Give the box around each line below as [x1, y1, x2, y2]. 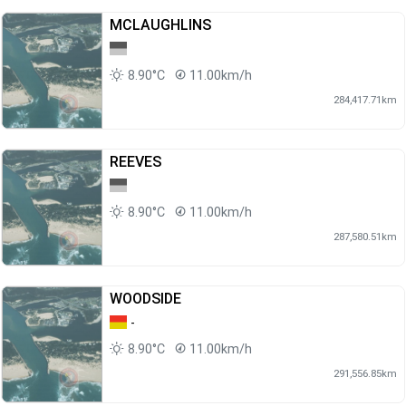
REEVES [110, 152, 161, 170]
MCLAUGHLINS [110, 15, 211, 34]
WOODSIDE [110, 289, 181, 307]
